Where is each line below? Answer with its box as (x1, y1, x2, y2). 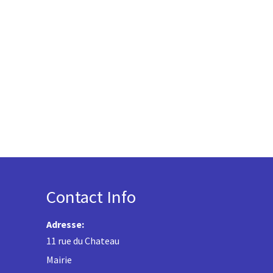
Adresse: (46, 218, 84, 230)
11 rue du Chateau (46, 235, 119, 247)
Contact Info (46, 186, 136, 208)
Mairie (46, 253, 72, 266)
